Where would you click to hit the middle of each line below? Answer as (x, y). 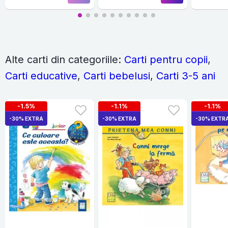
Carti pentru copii (166, 60)
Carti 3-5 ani (186, 76)
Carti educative (41, 76)
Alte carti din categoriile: (65, 60)
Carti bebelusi (117, 76)
